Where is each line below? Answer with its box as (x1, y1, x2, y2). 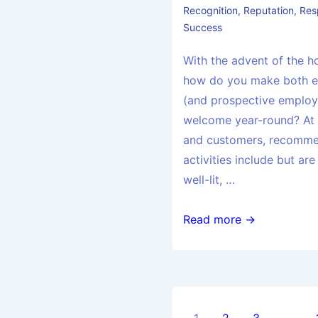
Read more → (183, 212, 256, 227)
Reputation (243, 4, 295, 17)
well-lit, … (183, 172, 236, 187)
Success (183, 21, 223, 34)
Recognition (183, 4, 238, 17)
